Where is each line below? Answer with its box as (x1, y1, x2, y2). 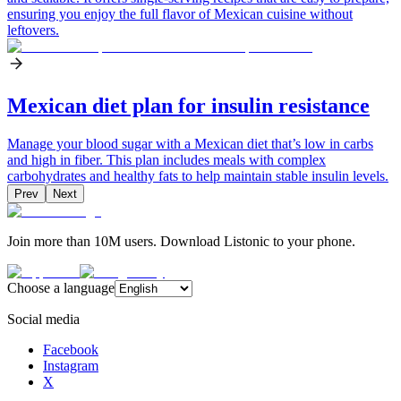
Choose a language (7, 279, 115, 295)
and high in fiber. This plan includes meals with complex (7, 151, 326, 167)
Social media (7, 311, 80, 327)
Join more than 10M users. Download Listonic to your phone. (7, 233, 355, 249)
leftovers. (7, 21, 59, 38)
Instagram (43, 357, 98, 373)
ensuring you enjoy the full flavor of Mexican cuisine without (7, 5, 353, 21)
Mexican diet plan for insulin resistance (7, 93, 370, 117)
